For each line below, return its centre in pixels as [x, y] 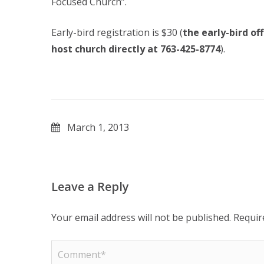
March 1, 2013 [98, 127]
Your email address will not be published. [141, 217]
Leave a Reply [90, 187]
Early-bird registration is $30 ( [117, 32]
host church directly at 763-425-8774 [136, 49]
